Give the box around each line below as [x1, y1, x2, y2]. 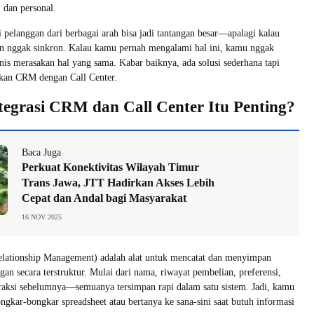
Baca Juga [22, 146, 61, 158]
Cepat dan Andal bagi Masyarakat [22, 191, 186, 204]
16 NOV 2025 [22, 212, 62, 221]
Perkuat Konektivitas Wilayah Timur [22, 161, 199, 173]
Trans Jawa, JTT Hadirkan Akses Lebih [22, 176, 214, 189]
